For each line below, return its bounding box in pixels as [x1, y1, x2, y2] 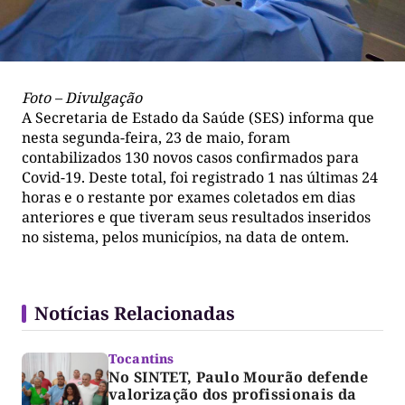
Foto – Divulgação [22, 88, 142, 108]
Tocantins [108, 350, 174, 368]
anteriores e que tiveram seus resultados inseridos [22, 207, 371, 228]
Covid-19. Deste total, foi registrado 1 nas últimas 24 [22, 167, 378, 188]
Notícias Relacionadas [34, 301, 235, 326]
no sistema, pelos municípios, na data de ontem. [22, 227, 349, 248]
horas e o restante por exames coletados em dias [22, 187, 355, 208]
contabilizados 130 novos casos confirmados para [22, 147, 359, 168]
